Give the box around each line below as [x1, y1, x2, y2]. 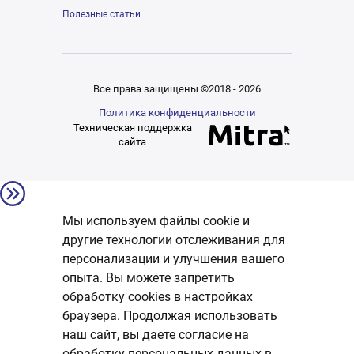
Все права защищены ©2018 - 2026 [93, 83, 261, 96]
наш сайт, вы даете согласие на [62, 327, 249, 343]
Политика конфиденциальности [98, 107, 256, 119]
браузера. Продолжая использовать [62, 308, 277, 324]
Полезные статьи [62, 9, 141, 21]
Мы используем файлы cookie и [62, 213, 250, 229]
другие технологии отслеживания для [62, 232, 285, 248]
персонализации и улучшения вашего [62, 251, 284, 267]
